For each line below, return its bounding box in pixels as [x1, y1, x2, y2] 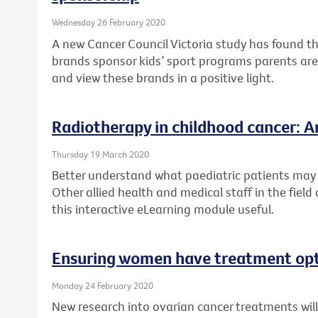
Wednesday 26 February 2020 [52, 16, 165, 28]
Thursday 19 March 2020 [52, 148, 149, 160]
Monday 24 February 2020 [52, 279, 153, 291]
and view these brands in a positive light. [52, 69, 274, 86]
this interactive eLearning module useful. [52, 201, 274, 217]
